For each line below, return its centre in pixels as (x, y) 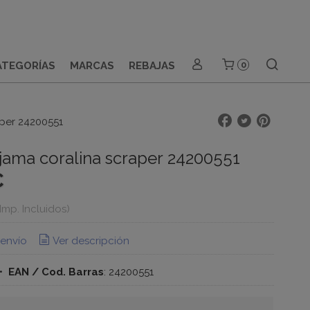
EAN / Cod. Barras (56, 272)
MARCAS (92, 66)
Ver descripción (91, 240)
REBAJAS (152, 66)
